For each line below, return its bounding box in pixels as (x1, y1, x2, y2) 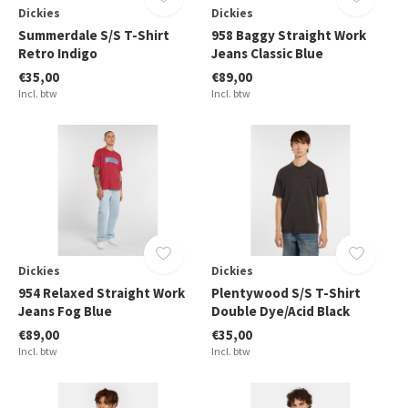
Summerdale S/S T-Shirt (18, 25, 169, 44)
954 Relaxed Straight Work (18, 283, 185, 301)
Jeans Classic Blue (210, 44, 323, 62)
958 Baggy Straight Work (210, 25, 366, 44)
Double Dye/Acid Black (210, 301, 350, 320)
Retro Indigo (18, 44, 97, 62)
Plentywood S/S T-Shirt (210, 283, 361, 301)
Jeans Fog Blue (18, 301, 112, 320)
